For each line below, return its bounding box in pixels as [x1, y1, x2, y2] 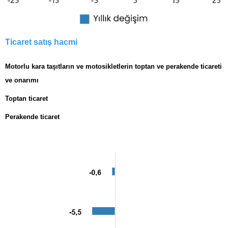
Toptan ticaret [5, 95, 48, 103]
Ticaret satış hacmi [5, 38, 77, 47]
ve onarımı [5, 76, 39, 84]
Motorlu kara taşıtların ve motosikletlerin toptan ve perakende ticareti [5, 63, 222, 71]
